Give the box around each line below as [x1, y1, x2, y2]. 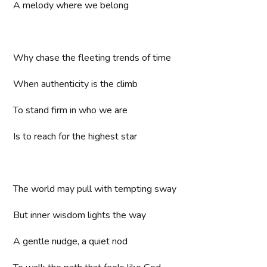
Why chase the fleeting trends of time [13, 51, 172, 65]
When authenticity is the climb [13, 77, 138, 91]
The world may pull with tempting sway [13, 182, 177, 196]
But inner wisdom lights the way [13, 209, 147, 222]
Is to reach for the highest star [13, 130, 138, 144]
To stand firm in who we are [13, 104, 128, 117]
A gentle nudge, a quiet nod [13, 235, 128, 249]
